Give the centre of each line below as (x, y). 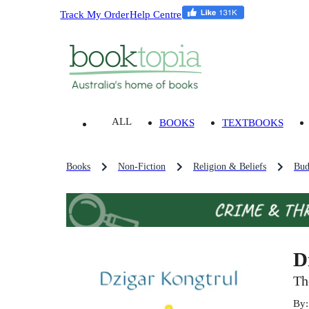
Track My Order (95, 14)
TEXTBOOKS (252, 123)
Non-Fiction (142, 167)
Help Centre (156, 14)
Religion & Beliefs (230, 167)
